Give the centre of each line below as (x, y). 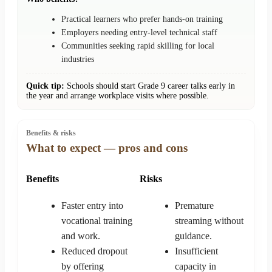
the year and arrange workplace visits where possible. (117, 96)
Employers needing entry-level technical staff (139, 32)
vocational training (97, 220)
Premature (194, 205)
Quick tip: (45, 86)
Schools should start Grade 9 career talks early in (150, 86)
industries (78, 59)
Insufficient (196, 251)
